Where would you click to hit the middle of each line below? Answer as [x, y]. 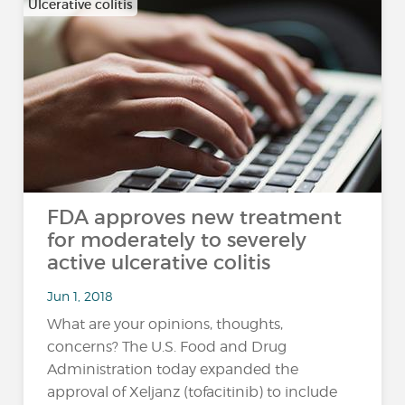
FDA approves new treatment [195, 217]
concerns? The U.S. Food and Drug [167, 347]
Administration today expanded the [173, 369]
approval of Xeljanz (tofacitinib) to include [193, 392]
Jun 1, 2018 [80, 296]
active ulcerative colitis [159, 263]
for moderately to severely [177, 240]
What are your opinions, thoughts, [165, 324]
